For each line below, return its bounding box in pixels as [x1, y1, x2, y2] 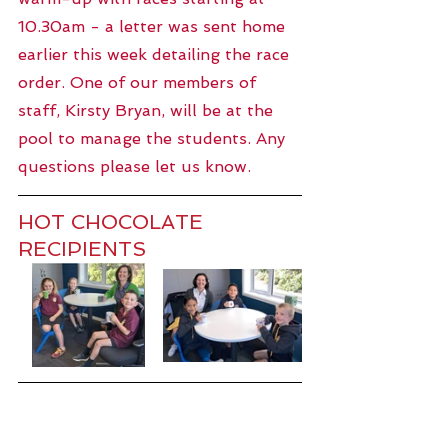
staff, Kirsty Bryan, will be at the [18, 100, 278, 120]
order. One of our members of [18, 72, 261, 92]
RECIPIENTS [18, 236, 146, 261]
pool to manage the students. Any [18, 128, 290, 148]
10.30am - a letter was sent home [18, 16, 290, 36]
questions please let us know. [18, 156, 256, 176]
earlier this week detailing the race [18, 44, 294, 64]
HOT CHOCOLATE [18, 209, 209, 234]
